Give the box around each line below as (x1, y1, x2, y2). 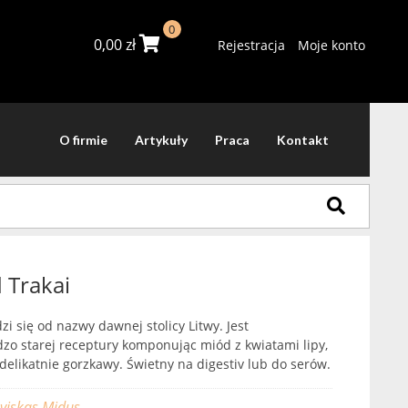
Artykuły (135, 132, 188, 148)
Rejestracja (217, 36, 285, 54)
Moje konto (297, 36, 365, 54)
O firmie (59, 132, 107, 148)
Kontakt (277, 132, 329, 148)
